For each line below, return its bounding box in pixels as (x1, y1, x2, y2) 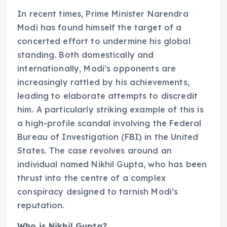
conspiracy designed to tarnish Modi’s (17, 186, 178, 197)
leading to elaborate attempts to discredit (17, 91, 198, 101)
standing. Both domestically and (17, 50, 154, 60)
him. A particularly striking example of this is (17, 104, 204, 115)
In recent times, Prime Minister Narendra (17, 9, 188, 19)
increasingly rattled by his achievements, (17, 77, 190, 88)
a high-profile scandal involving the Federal (17, 118, 202, 129)
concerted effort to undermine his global (17, 36, 191, 47)
